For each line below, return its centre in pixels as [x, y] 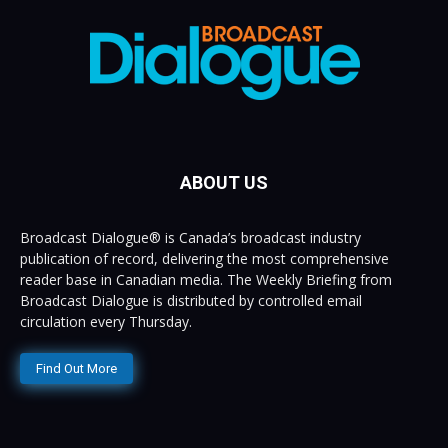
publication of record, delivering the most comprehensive [204, 258]
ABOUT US [224, 182]
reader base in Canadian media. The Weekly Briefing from [206, 279]
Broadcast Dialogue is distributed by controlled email [191, 300]
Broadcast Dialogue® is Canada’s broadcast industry [190, 237]
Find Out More [76, 368]
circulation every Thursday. [106, 321]
